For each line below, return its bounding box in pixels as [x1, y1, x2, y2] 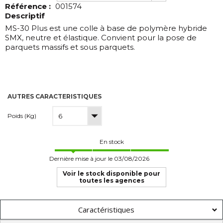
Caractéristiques [78, 204, 134, 215]
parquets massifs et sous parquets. [5, 42, 135, 52]
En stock [99, 138, 124, 145]
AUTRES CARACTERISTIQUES [7, 93, 102, 100]
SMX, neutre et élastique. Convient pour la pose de [5, 33, 197, 42]
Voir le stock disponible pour [63, 170, 160, 177]
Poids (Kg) [7, 112, 36, 119]
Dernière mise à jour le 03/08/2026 [49, 155, 149, 162]
